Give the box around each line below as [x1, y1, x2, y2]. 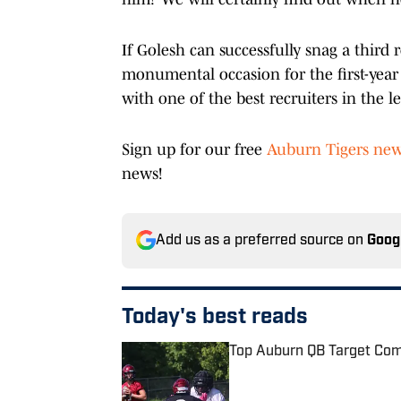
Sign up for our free [122, 140, 267, 158]
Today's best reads [122, 306, 308, 328]
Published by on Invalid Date [228, 361, 391, 376]
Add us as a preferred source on [156, 233, 367, 248]
